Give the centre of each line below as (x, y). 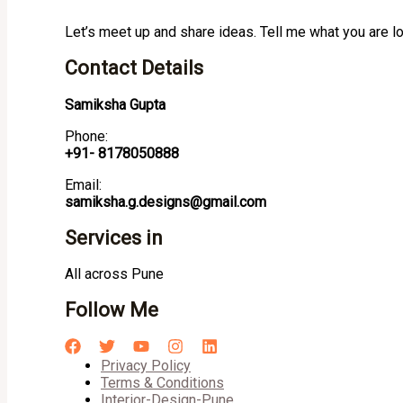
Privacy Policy (146, 365)
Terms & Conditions (162, 382)
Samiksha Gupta (115, 104)
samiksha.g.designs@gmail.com (166, 201)
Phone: (86, 136)
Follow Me (112, 310)
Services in (114, 237)
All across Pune (114, 274)
